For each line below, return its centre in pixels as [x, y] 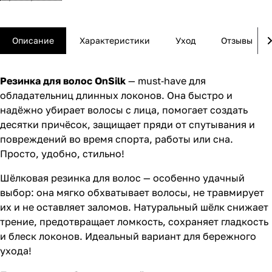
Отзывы [237, 40]
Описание [33, 40]
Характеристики [115, 40]
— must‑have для [166, 81]
